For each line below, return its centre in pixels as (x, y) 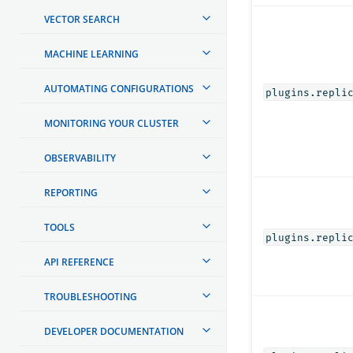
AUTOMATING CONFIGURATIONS (119, 88)
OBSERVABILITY (80, 158)
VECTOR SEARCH (82, 19)
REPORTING (71, 192)
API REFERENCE (79, 262)
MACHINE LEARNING (91, 54)
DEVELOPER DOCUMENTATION (114, 331)
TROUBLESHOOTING (91, 296)
